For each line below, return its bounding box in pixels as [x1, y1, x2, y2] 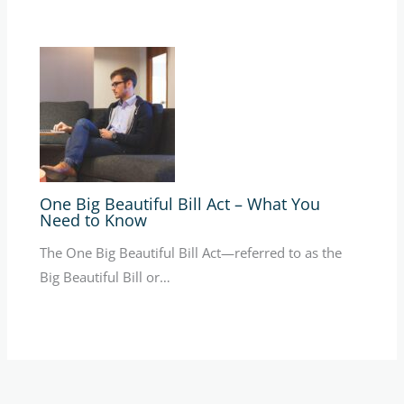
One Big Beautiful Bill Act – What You [40, 192, 321, 215]
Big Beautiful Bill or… [40, 268, 171, 287]
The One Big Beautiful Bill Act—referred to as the [40, 243, 343, 262]
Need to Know [40, 208, 148, 231]
